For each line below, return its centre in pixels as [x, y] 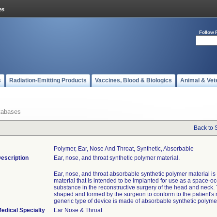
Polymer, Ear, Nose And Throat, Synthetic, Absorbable [124, 149]
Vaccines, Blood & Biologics [133, 80]
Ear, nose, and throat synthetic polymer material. [117, 158]
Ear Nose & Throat [78, 210]
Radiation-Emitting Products [48, 80]
